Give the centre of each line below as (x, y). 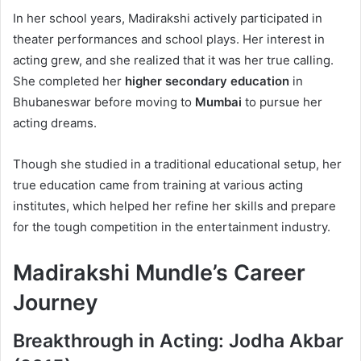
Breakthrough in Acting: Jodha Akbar (178, 341)
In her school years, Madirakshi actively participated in (168, 18)
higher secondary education (207, 81)
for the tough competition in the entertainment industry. (172, 226)
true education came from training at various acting (158, 185)
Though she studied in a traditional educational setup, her (177, 164)
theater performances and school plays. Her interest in (169, 39)
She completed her (69, 81)
